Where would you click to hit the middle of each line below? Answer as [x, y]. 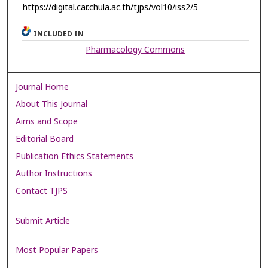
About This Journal [52, 105]
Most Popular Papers [57, 250]
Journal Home [42, 87]
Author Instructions [54, 174]
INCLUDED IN [59, 34]
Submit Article [43, 221]
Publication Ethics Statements [75, 157]
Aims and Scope [47, 122]
